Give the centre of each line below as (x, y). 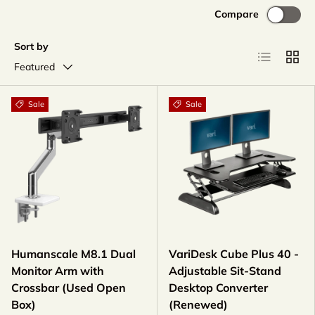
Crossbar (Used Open (69, 288)
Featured (34, 67)
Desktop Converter (218, 288)
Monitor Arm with (58, 271)
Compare (237, 14)
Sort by (31, 47)
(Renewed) (198, 305)
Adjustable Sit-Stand (225, 271)
